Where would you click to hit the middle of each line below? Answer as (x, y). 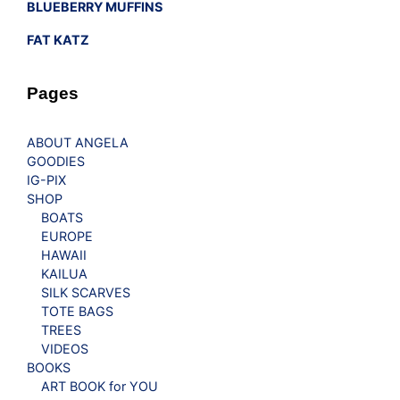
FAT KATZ (58, 40)
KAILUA (64, 273)
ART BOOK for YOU (100, 386)
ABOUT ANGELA (78, 142)
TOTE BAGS (77, 311)
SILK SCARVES (86, 292)
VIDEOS (65, 348)
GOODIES (56, 161)
